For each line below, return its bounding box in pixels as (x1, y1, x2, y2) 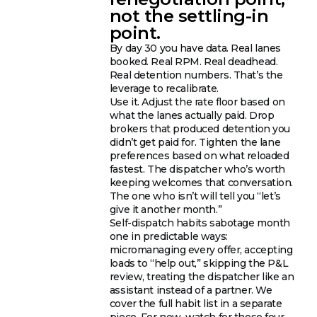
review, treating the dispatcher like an (109, 270, 294, 284)
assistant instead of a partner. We (109, 284, 272, 297)
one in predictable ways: (109, 230, 228, 243)
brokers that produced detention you (109, 122, 291, 136)
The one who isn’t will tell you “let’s (109, 190, 281, 203)
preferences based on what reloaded (109, 149, 289, 163)
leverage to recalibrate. (109, 82, 219, 96)
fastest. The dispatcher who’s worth (109, 163, 286, 176)
